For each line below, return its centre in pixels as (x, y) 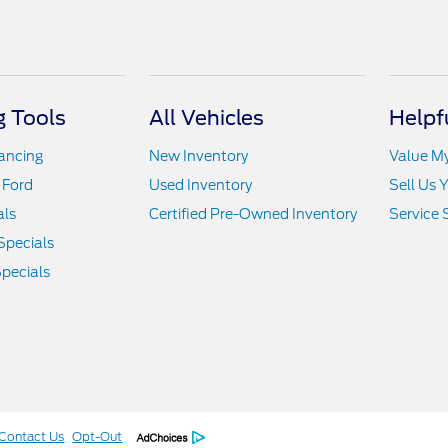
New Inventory (199, 156)
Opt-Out (97, 436)
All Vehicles (207, 118)
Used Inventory (201, 185)
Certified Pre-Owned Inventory (253, 214)
